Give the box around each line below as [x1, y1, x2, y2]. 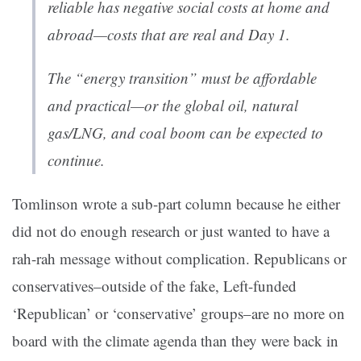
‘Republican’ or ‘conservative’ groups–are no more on [12, 303, 345, 324]
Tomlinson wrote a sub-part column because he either [12, 193, 340, 214]
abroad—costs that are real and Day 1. [48, 24, 290, 45]
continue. [48, 150, 105, 171]
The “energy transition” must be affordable [48, 68, 317, 89]
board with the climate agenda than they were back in [12, 330, 338, 351]
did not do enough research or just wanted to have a [12, 221, 330, 242]
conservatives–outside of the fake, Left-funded [12, 276, 297, 297]
